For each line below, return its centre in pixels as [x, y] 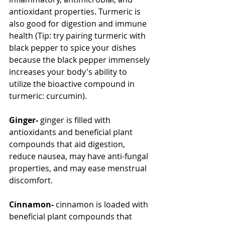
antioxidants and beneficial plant [72, 132]
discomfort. [31, 180]
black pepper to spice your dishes [74, 47]
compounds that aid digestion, [68, 144]
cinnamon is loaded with [103, 204]
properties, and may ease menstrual [79, 168]
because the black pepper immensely [80, 60]
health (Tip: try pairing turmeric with [78, 35]
